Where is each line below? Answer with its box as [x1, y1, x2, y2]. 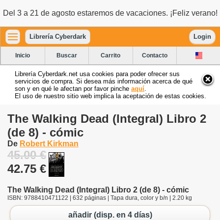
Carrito [101, 52, 121, 59]
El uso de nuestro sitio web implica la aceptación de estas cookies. [15, 92, 206, 100]
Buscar [56, 52, 77, 59]
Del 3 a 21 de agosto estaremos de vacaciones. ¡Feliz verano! [2, 9, 218, 17]
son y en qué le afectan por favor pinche [15, 84, 131, 92]
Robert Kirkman [20, 139, 79, 148]
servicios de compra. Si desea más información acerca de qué [15, 77, 192, 85]
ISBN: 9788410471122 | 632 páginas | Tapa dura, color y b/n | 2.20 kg [7, 194, 192, 201]
